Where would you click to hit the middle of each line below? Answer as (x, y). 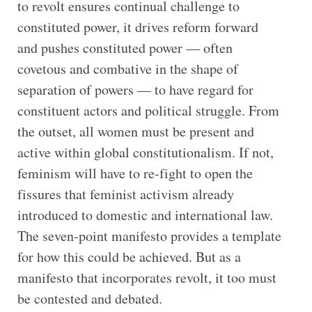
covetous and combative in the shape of (127, 68)
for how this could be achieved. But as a (129, 256)
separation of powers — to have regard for (135, 89)
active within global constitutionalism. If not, (145, 152)
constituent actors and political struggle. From (148, 110)
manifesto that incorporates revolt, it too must (147, 277)
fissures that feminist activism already (125, 194)
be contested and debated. (89, 298)
